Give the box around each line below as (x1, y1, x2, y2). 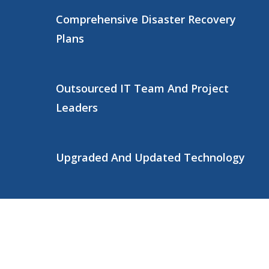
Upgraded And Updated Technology (56, 150, 246, 165)
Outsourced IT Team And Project (56, 80, 229, 95)
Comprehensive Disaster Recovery (56, 11, 237, 26)
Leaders (56, 100, 98, 115)
